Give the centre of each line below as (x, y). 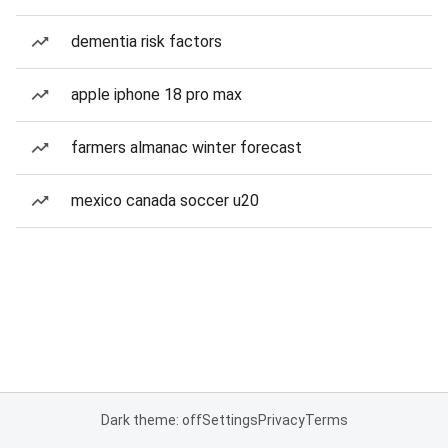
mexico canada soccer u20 (165, 200)
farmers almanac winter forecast (186, 147)
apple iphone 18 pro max (156, 94)
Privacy (281, 420)
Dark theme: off (151, 420)
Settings (229, 420)
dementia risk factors (146, 41)
